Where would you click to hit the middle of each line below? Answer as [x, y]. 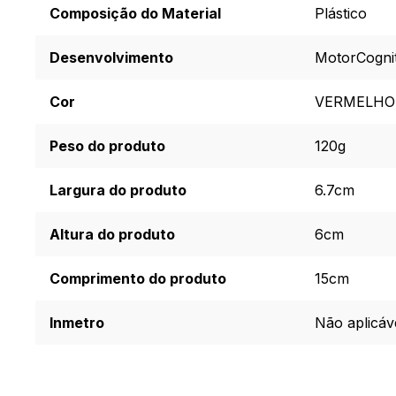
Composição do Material [135, 13]
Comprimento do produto [138, 278]
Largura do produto [118, 190]
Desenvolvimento [111, 57]
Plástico [341, 13]
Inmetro [77, 323]
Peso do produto [107, 146]
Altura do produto [112, 234]
